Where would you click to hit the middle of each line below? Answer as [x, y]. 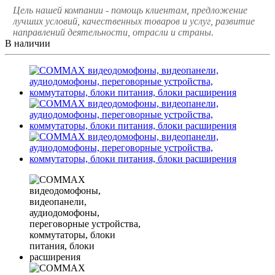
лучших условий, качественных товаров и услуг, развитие [134, 21]
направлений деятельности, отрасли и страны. [113, 32]
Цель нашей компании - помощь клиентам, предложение [130, 10]
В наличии [28, 43]
